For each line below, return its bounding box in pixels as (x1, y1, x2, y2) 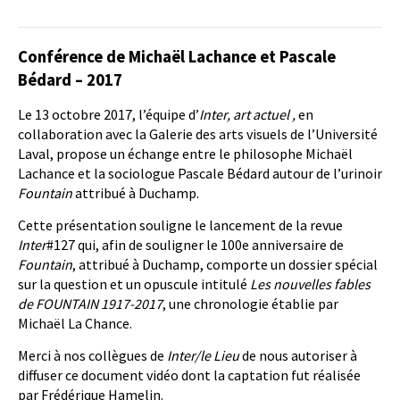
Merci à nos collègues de (18, 346, 167, 364)
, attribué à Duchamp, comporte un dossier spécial (72, 255, 378, 273)
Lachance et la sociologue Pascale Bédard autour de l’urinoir (18, 164, 382, 182)
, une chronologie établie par (162, 295, 338, 312)
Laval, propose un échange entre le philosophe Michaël (18, 145, 353, 162)
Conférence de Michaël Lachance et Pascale (18, 46, 336, 67)
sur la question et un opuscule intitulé (18, 275, 250, 293)
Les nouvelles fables (250, 275, 371, 293)
